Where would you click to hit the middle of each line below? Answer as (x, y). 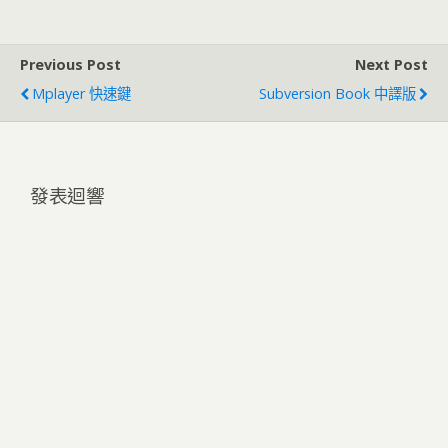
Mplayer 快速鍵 (81, 93)
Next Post (391, 64)
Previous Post (70, 64)
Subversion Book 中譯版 (337, 93)
